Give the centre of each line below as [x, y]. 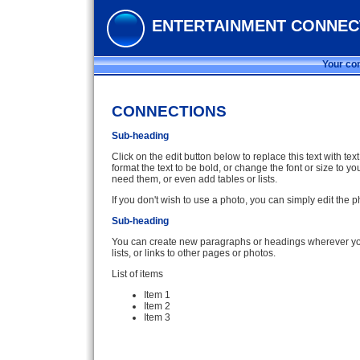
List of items [137, 274]
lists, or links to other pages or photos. [194, 253]
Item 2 [157, 306]
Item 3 [157, 317]
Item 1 [157, 295]
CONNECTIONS [169, 111]
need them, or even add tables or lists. [194, 179]
